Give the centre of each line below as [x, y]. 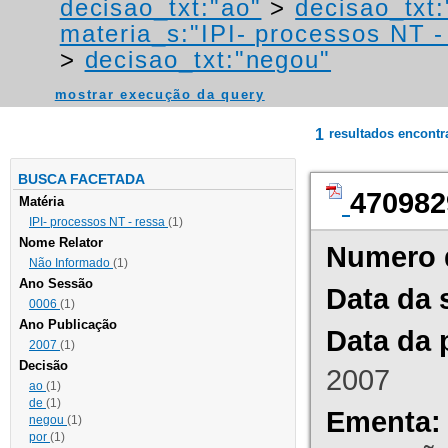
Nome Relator [61, 243]
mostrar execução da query [159, 95]
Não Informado [71, 263]
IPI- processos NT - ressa [98, 222]
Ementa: [383, 422]
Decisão [43, 366]
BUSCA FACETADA [81, 179]
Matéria [41, 202]
